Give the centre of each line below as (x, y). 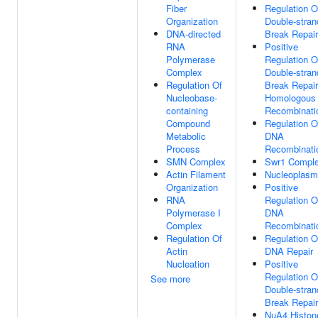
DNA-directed (193, 34)
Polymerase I (193, 213)
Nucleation (188, 264)
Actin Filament (196, 174)
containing (187, 110)
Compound (188, 123)
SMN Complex (196, 161)
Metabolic (186, 136)
